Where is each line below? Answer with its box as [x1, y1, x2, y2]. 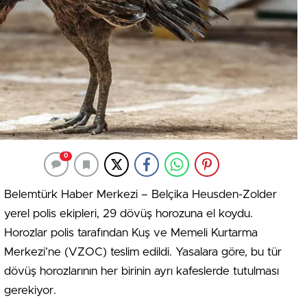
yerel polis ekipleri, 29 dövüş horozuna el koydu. [4, 208, 253, 219]
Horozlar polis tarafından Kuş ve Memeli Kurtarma [4, 227, 258, 238]
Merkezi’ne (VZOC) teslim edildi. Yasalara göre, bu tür [4, 246, 282, 258]
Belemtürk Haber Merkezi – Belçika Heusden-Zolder [4, 188, 277, 200]
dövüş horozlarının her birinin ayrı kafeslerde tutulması [4, 265, 279, 277]
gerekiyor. [4, 284, 56, 296]
